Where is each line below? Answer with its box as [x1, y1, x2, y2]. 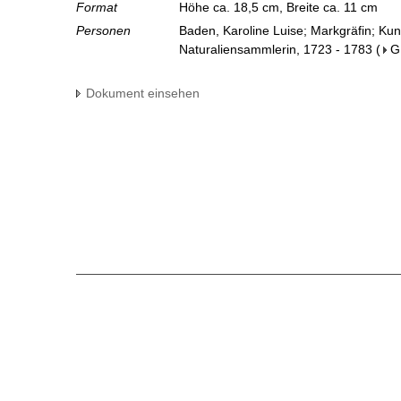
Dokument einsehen [86, 86, 200, 101]
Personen [76, 23, 131, 38]
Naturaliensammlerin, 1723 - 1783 [179, 42, 372, 57]
